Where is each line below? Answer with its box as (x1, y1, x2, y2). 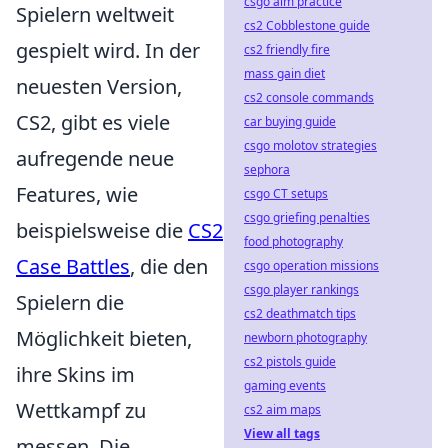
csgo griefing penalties (244, 209, 370, 226)
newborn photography (244, 329, 367, 346)
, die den (130, 253, 208, 280)
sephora (244, 161, 290, 178)
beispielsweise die (16, 217, 188, 244)
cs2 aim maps (244, 401, 321, 418)
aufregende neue (16, 145, 174, 172)
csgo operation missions (244, 257, 379, 274)
